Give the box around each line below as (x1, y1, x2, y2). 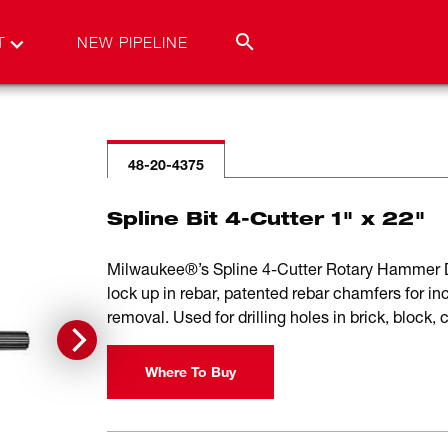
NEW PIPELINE (77, 32, 188, 52)
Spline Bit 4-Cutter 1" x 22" (106, 206, 426, 229)
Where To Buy (144, 363, 236, 380)
